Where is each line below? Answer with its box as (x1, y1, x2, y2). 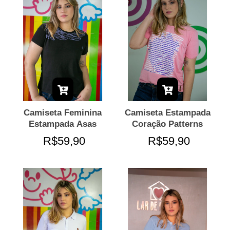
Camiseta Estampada (124, 108, 210, 118)
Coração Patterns (132, 119, 203, 129)
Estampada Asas (29, 119, 97, 129)
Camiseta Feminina (24, 108, 102, 118)
